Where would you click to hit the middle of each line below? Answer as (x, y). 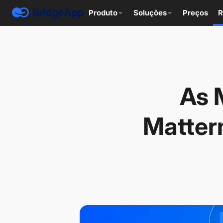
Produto (103, 13)
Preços (196, 13)
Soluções (150, 13)
